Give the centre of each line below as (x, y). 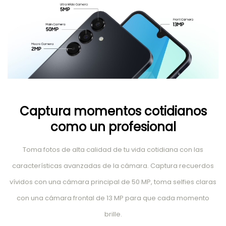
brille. (113, 214)
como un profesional (113, 127)
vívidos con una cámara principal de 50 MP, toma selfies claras (113, 182)
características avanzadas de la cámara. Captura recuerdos (113, 165)
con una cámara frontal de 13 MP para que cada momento (113, 198)
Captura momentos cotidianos (113, 111)
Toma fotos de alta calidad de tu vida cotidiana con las (113, 149)
